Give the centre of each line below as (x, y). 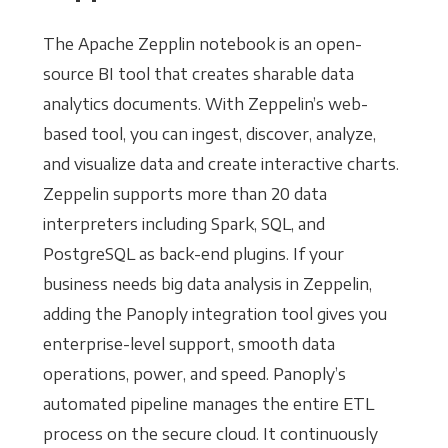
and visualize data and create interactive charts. (220, 164)
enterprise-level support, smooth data (188, 344)
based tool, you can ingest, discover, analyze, (209, 134)
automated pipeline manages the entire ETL (208, 404)
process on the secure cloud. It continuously (210, 434)
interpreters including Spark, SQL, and (183, 224)
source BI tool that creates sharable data (198, 74)
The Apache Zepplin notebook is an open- (202, 44)
